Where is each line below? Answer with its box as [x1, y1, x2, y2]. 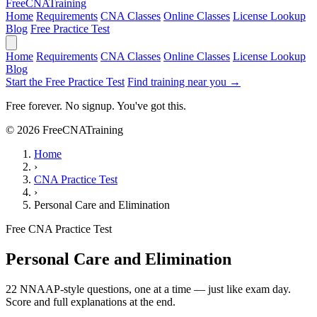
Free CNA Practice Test [6, 223, 112, 235]
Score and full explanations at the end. [6, 295, 175, 308]
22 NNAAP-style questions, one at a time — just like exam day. [6, 282, 291, 295]
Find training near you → [127, 76, 241, 88]
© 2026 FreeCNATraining [6, 124, 123, 136]
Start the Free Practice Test [6, 76, 125, 88]
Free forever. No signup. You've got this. [6, 100, 186, 112]
